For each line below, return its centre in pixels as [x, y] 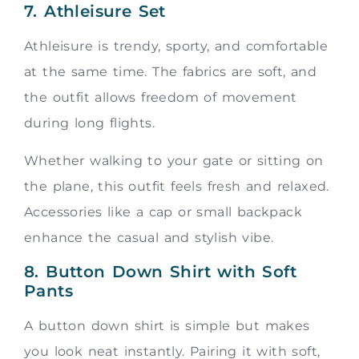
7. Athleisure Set [95, 12]
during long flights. [89, 123]
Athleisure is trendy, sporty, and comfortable [176, 46]
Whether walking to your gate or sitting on [174, 160]
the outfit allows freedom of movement [161, 98]
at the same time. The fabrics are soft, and [171, 72]
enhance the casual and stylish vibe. [149, 237]
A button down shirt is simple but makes [167, 325]
